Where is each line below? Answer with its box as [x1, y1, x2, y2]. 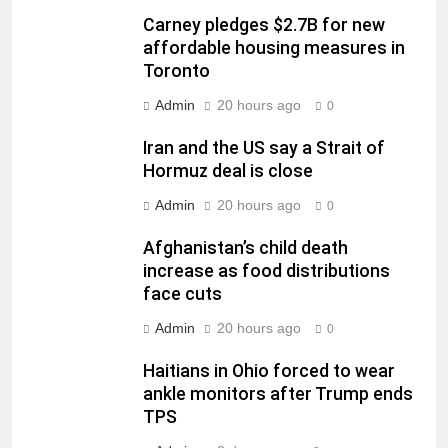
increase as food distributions [143, 261, 390, 282]
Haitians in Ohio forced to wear [143, 361, 395, 382]
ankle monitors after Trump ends [143, 384, 413, 405]
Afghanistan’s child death [143, 238, 348, 259]
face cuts [143, 284, 222, 305]
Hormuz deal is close [143, 161, 313, 182]
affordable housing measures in [143, 38, 405, 59]
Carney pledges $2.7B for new [143, 15, 385, 36]
